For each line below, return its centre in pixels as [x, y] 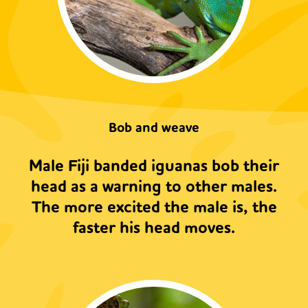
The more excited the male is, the [154, 208]
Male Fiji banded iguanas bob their [154, 166]
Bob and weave [154, 128]
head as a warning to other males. [154, 187]
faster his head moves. [154, 228]
